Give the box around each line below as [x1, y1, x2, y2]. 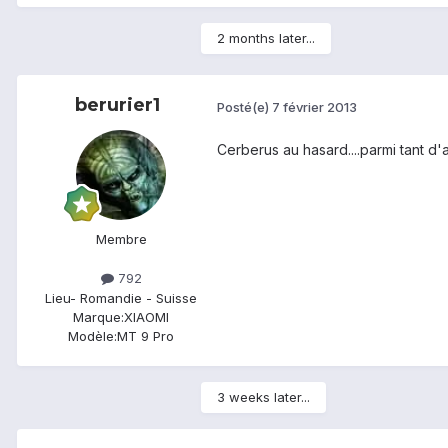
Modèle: [68, 327, 117, 344]
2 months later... [217, 30, 315, 47]
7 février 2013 [272, 98, 357, 115]
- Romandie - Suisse [70, 289, 197, 306]
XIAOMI [124, 308, 169, 325]
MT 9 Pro [117, 327, 174, 344]
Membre [95, 231, 147, 248]
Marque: [73, 308, 124, 325]
